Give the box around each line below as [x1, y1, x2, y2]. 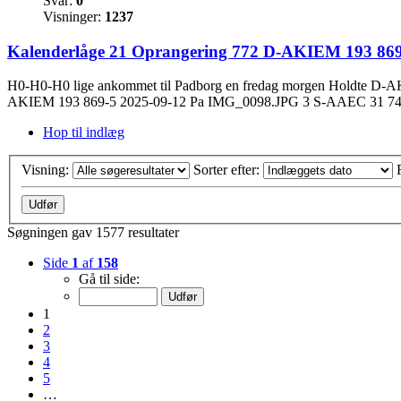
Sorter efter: [193, 161, 263, 177]
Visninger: [43, 8, 105, 24]
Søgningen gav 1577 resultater [7, 224, 179, 240]
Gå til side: [79, 270, 140, 286]
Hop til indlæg [43, 124, 124, 141]
